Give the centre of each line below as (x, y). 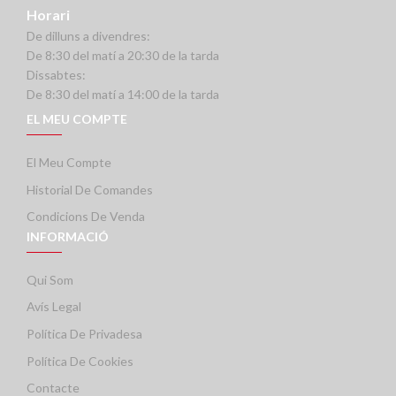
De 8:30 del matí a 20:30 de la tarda (123, 55)
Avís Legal (54, 307)
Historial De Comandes (90, 189)
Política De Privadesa (84, 334)
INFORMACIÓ (68, 236)
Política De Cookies (80, 361)
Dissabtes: (56, 74)
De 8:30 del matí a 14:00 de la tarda (123, 94)
